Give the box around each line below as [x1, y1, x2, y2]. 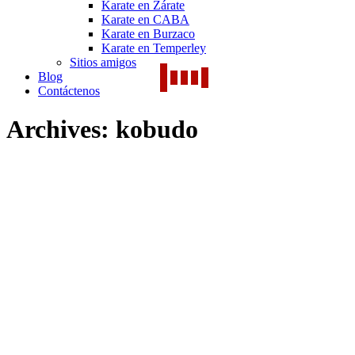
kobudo [116, 115, 198, 144]
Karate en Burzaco [101, 27, 195, 40]
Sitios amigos [70, 55, 136, 69]
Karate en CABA [101, 13, 189, 26]
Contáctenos [38, 84, 100, 97]
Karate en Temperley [101, 41, 206, 55]
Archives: [6, 115, 116, 144]
